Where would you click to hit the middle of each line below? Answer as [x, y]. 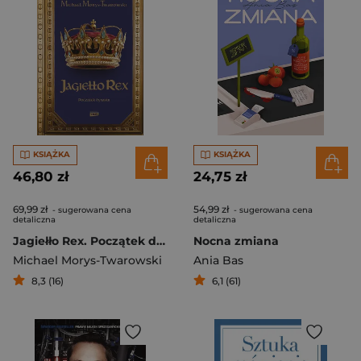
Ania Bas [218, 260]
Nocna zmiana [236, 241]
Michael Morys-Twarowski [87, 260]
